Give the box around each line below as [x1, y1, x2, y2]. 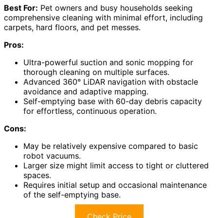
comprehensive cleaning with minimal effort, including [4, 12, 203, 22]
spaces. [23, 170, 51, 180]
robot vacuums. [23, 150, 81, 161]
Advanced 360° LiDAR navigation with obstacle [23, 76, 198, 87]
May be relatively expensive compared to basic [23, 141, 198, 151]
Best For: [4, 2, 38, 13]
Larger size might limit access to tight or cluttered [23, 160, 209, 170]
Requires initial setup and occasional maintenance [23, 180, 207, 190]
